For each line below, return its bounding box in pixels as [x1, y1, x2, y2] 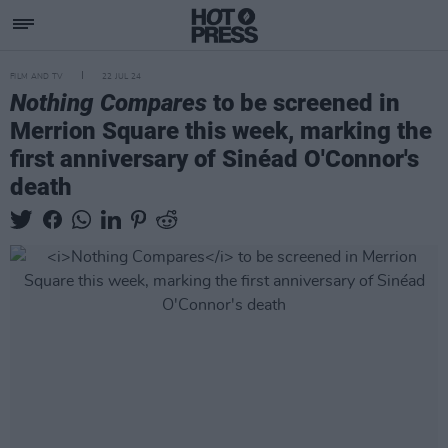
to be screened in [207, 89, 400, 117]
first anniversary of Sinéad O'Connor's [10, 145, 419, 173]
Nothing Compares [10, 89, 207, 117]
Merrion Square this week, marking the [10, 117, 432, 145]
